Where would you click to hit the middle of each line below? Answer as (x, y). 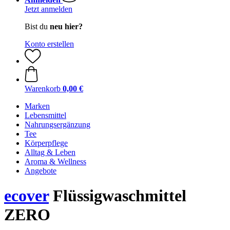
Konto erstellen (49, 44)
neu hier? (66, 26)
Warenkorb (43, 89)
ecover (26, 196)
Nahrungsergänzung (57, 124)
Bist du (37, 26)
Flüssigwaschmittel (118, 196)
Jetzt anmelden (49, 9)
